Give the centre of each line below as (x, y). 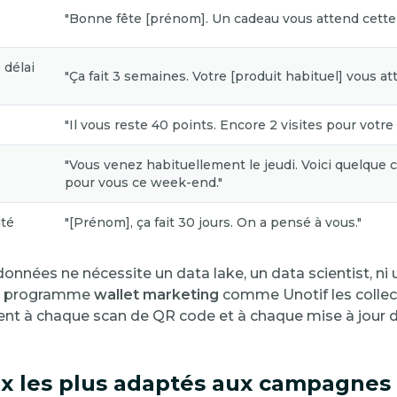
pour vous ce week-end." (144, 183)
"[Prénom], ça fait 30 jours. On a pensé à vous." (213, 223)
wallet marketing (156, 295)
